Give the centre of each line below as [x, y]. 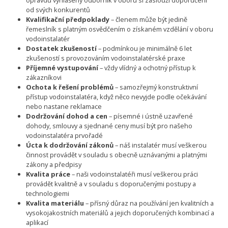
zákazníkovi [44, 78]
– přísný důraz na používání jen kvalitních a [149, 203]
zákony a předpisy [53, 165]
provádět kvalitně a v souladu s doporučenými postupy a [111, 184]
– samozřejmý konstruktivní [155, 87]
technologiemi [47, 194]
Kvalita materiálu [55, 203]
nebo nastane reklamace [64, 107]
